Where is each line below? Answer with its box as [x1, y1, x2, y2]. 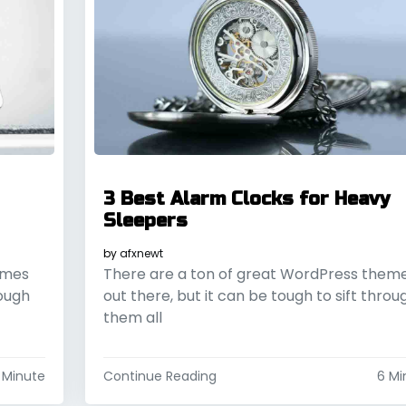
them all [102, 307, 162, 329]
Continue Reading [102, 367, 217, 386]
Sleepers [102, 209, 188, 233]
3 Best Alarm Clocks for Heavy [102, 188, 390, 211]
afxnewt [119, 246, 163, 262]
